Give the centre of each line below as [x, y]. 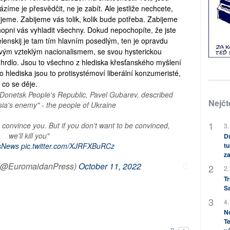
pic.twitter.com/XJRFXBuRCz [68, 146]
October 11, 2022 [110, 166]
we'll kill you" [29, 135]
